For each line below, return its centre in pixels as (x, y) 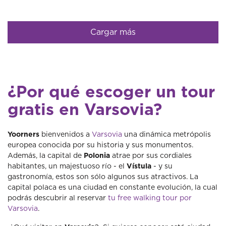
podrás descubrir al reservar (57, 198)
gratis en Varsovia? (85, 110)
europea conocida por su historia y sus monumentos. (100, 145)
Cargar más (113, 32)
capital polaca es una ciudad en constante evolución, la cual (112, 188)
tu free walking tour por (149, 198)
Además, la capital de (46, 156)
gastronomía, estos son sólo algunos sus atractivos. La (103, 177)
